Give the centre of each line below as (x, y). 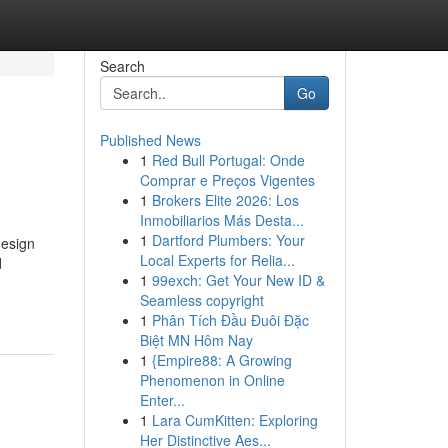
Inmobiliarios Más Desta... (221, 220)
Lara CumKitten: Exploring (234, 420)
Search (122, 66)
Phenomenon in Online (212, 380)
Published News (150, 140)
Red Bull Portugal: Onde (228, 160)
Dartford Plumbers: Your (228, 240)
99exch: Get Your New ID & (238, 280)
